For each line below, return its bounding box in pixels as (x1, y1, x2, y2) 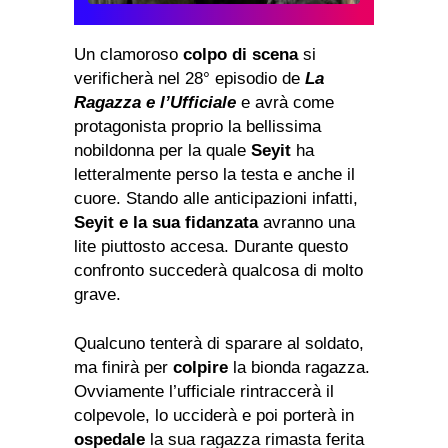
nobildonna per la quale (74, 141, 251, 161)
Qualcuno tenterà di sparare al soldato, (74, 334, 364, 354)
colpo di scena (178, 45, 298, 65)
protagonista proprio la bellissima (74, 117, 321, 137)
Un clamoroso (74, 45, 178, 65)
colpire (173, 358, 228, 378)
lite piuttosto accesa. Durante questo (74, 237, 348, 257)
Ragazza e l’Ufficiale (74, 93, 236, 113)
